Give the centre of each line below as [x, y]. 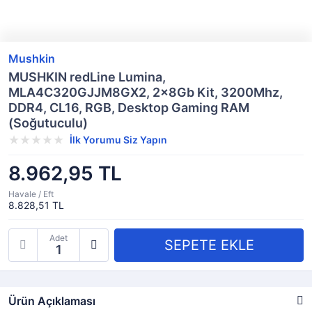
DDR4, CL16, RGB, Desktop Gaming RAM [129, 108]
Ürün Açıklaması [52, 301]
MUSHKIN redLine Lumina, [87, 77]
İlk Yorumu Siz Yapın [118, 140]
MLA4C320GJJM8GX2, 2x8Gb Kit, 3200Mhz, [146, 92]
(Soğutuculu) [48, 123]
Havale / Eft [31, 194]
